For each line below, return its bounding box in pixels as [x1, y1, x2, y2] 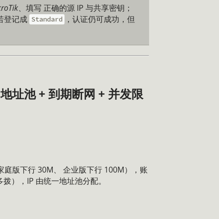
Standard [31, 15, 63, 24]
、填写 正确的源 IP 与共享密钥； [18, 2, 132, 13]
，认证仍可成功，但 [65, 13, 135, 24]
